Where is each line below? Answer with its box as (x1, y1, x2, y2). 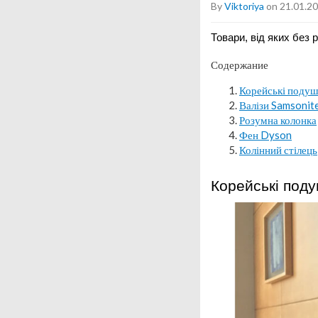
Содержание (211, 57, 268, 71)
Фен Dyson (239, 128, 292, 141)
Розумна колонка (239, 113, 317, 126)
